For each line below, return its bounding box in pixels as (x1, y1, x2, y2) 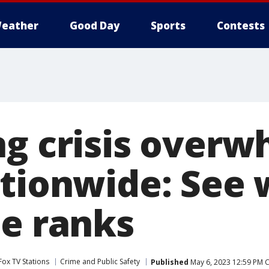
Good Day (70, 19, 119, 32)
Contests (217, 19, 265, 32)
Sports (151, 19, 186, 32)
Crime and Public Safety (60, 256, 140, 267)
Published (151, 256, 189, 267)
